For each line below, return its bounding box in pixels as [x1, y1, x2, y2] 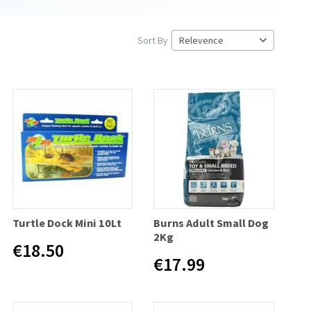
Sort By [137, 33, 168, 47]
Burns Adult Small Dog [153, 216, 269, 230]
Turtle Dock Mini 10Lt [12, 216, 121, 230]
